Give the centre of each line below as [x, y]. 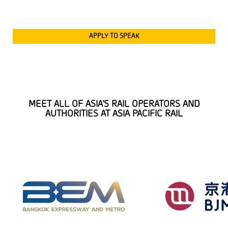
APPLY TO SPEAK [114, 36]
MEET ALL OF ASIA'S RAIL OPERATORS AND [114, 104]
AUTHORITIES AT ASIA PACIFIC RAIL [114, 114]
